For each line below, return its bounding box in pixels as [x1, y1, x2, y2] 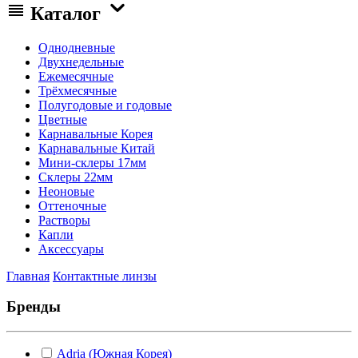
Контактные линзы [53, 268, 157, 283]
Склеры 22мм [38, 169, 113, 184]
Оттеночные [38, 198, 106, 213]
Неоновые [38, 184, 94, 198]
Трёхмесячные [38, 83, 117, 97]
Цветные [38, 112, 87, 126]
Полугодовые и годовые [38, 97, 172, 112]
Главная [6, 268, 50, 283]
